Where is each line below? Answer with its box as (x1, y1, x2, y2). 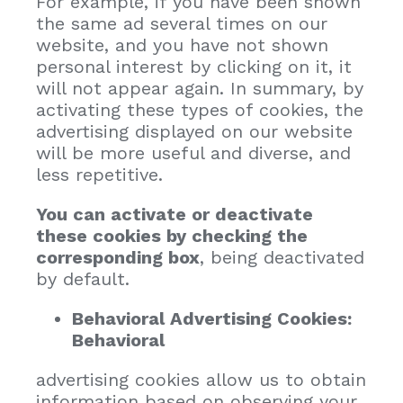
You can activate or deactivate (36, 202, 313, 225)
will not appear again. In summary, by (36, 76, 363, 99)
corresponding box (36, 246, 200, 268)
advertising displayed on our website (36, 120, 353, 142)
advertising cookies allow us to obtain (36, 368, 366, 390)
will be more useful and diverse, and (36, 141, 351, 164)
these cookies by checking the (36, 224, 308, 246)
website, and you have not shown (36, 33, 328, 56)
